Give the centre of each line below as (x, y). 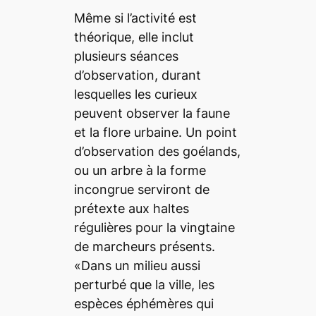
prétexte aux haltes (131, 208)
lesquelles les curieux (135, 94)
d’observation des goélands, (157, 151)
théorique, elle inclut (134, 37)
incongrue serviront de (141, 189)
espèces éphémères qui (144, 303)
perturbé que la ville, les (144, 284)
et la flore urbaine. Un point (155, 132)
